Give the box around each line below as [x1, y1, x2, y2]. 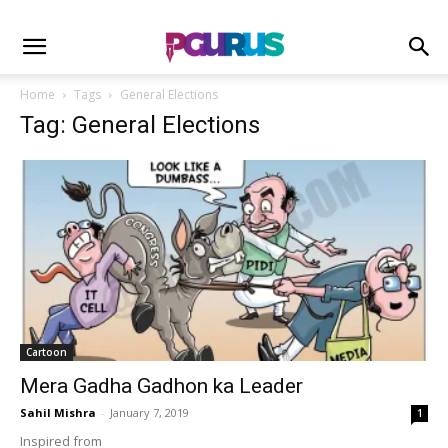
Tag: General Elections [20, 111, 260, 139]
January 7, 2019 [110, 405, 189, 421]
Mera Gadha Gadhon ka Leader [20, 374, 303, 399]
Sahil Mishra [20, 405, 96, 421]
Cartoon [26, 345, 67, 360]
